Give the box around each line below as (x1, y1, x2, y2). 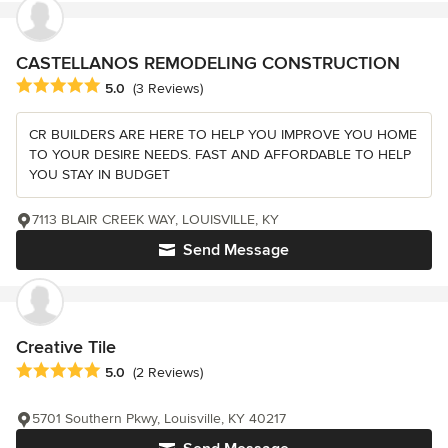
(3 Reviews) (133, 79, 203, 97)
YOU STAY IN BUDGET (29, 166, 170, 184)
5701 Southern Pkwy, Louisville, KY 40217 (32, 409, 286, 427)
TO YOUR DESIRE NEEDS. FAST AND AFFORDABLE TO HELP (29, 146, 411, 164)
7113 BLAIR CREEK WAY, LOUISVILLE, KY (32, 211, 279, 229)
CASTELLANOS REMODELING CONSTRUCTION (16, 52, 400, 75)
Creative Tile (16, 336, 116, 359)
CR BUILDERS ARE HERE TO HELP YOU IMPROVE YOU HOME (29, 126, 417, 144)
